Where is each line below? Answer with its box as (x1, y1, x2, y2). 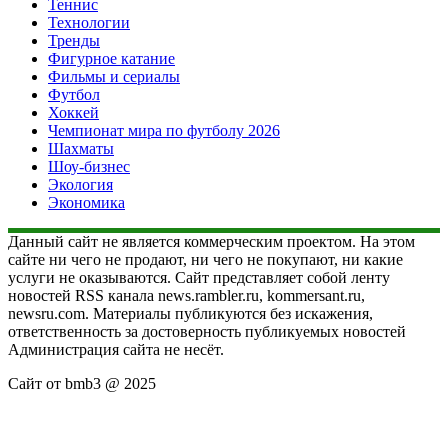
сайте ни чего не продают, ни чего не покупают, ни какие (8, 250, 403, 268)
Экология (48, 175, 113, 193)
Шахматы (48, 139, 114, 157)
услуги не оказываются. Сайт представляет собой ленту (8, 268, 390, 286)
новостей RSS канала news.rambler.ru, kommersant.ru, (8, 286, 365, 304)
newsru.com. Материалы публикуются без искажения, (8, 304, 373, 322)
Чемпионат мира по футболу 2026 (48, 121, 280, 139)
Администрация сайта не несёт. (8, 340, 224, 358)
